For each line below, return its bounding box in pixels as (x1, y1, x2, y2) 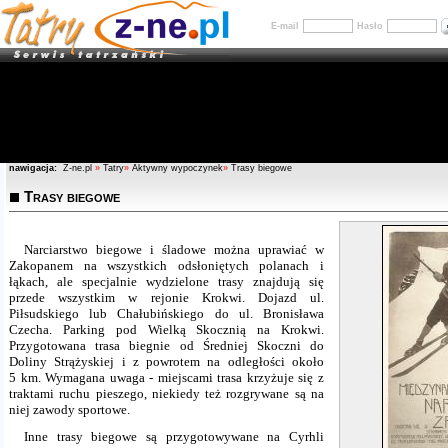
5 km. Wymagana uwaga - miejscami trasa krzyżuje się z (9, 370, 324, 385)
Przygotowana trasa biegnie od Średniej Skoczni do (9, 338, 324, 353)
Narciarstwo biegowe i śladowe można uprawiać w (24, 242, 324, 257)
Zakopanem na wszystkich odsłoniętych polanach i (9, 258, 324, 273)
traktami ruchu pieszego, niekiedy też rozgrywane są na (9, 386, 324, 401)
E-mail (271, 21, 299, 31)
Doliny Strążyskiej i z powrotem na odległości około (9, 354, 324, 369)
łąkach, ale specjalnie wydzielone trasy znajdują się (9, 274, 324, 289)
